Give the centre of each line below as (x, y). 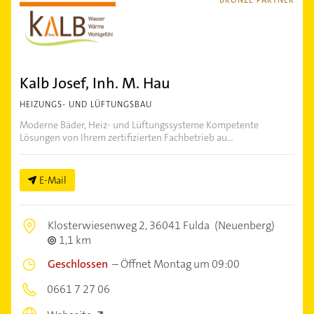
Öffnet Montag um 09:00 (180, 264)
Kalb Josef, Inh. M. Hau (95, 83)
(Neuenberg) (244, 226)
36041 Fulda (179, 226)
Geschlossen (78, 264)
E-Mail (53, 180)
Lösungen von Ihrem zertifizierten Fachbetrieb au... (127, 138)
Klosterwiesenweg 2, (98, 226)
